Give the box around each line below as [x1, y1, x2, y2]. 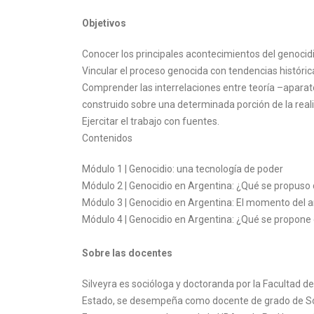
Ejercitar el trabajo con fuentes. [82, 116, 219, 127]
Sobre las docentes [82, 247, 172, 259]
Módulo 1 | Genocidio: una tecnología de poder [82, 163, 283, 175]
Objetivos [82, 18, 126, 29]
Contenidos [82, 132, 132, 144]
